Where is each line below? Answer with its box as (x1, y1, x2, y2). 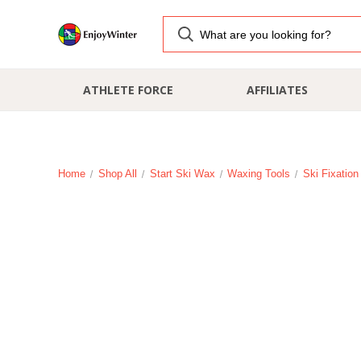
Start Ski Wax (149, 168, 215, 180)
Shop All (98, 168, 137, 180)
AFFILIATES (246, 82, 308, 98)
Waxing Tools (227, 168, 291, 180)
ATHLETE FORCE (82, 82, 173, 98)
